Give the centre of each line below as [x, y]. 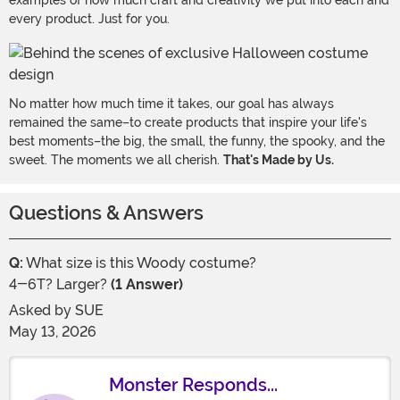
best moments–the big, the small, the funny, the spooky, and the [197, 142]
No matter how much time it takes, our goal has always [171, 104]
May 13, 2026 [53, 332]
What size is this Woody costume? [140, 263]
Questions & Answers [106, 213]
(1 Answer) [147, 285]
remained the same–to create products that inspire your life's [188, 123]
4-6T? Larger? [60, 285]
